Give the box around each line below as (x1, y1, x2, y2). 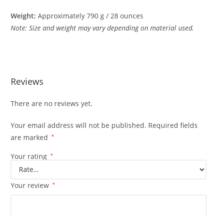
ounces (120, 11, 144, 20)
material (150, 23, 179, 32)
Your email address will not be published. (11, 120, 147, 130)
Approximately (38, 11, 87, 20)
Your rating (11, 151, 49, 161)
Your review (11, 180, 51, 190)
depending (107, 23, 141, 32)
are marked (11, 132, 50, 142)
